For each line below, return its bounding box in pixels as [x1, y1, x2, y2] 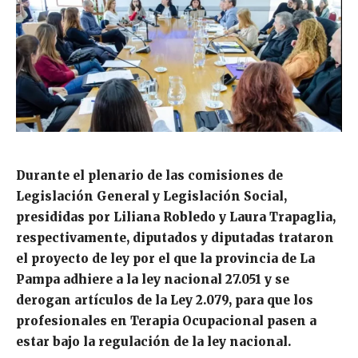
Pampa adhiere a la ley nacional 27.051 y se [16, 272, 289, 288]
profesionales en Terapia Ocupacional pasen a [16, 313, 316, 329]
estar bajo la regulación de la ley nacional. [16, 334, 291, 350]
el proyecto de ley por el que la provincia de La [16, 251, 315, 267]
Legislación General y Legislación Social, [16, 189, 287, 205]
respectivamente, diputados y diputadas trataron [16, 230, 334, 246]
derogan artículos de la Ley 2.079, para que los [16, 292, 313, 308]
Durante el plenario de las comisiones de [16, 168, 283, 184]
